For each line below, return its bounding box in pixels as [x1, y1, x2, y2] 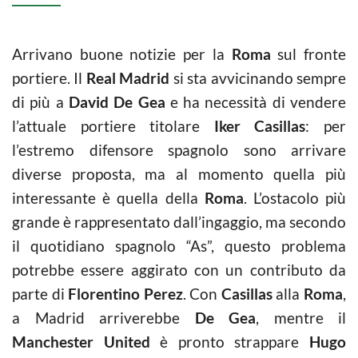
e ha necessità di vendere [165, 93, 347, 111]
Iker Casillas [213, 117, 306, 135]
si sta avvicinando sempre [169, 69, 347, 87]
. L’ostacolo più [243, 189, 347, 207]
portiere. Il [12, 69, 86, 87]
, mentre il [256, 308, 346, 327]
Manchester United [12, 332, 150, 351]
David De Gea [68, 93, 165, 111]
